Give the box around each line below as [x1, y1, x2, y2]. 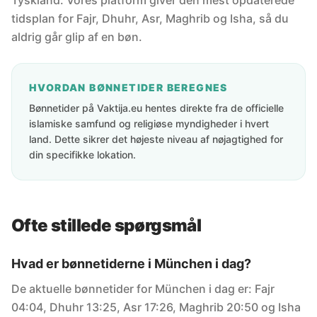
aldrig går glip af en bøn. [11, 30, 142, 44]
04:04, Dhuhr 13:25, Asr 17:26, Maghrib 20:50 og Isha [11, 300, 301, 314]
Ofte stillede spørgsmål [11, 215, 202, 236]
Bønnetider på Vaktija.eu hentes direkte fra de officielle [29, 102, 284, 114]
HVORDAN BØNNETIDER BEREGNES [29, 81, 228, 93]
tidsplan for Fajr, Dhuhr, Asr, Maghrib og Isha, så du [11, 11, 289, 25]
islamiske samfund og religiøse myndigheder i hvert [29, 117, 269, 129]
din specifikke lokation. [29, 149, 136, 161]
